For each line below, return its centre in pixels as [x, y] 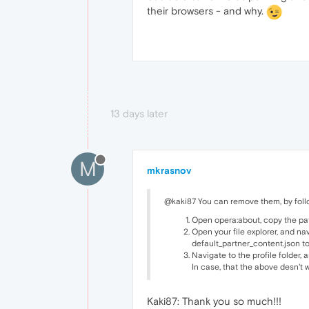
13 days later [139, 113]
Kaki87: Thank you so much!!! [214, 301]
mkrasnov [169, 170]
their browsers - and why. [207, 11]
